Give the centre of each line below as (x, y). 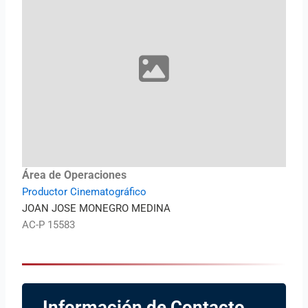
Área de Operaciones (75, 175)
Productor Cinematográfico (85, 192)
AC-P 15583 (49, 225)
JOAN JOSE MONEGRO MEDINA (97, 209)
